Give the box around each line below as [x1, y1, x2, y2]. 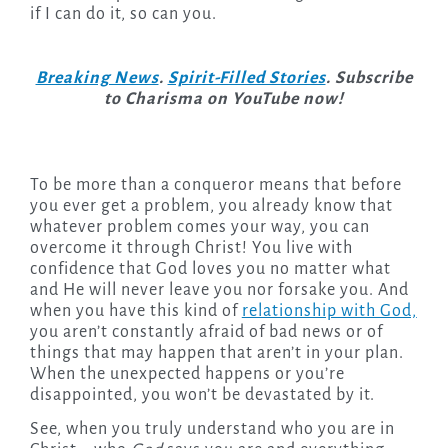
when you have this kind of [29, 302, 242, 321]
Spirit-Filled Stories [167, 69, 326, 88]
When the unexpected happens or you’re [29, 365, 345, 384]
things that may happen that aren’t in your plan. [29, 344, 404, 363]
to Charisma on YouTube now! [104, 90, 344, 109]
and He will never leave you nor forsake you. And [29, 281, 409, 300]
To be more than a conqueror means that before [29, 176, 402, 195]
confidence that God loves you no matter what [29, 260, 391, 279]
